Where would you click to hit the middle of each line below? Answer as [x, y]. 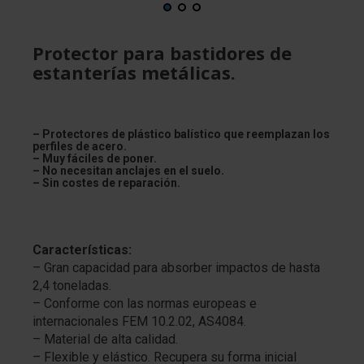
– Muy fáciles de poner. [95, 158]
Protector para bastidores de [162, 52]
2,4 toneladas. [72, 285]
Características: [82, 249]
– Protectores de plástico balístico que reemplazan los [181, 134]
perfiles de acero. [80, 146]
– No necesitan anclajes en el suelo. [128, 170]
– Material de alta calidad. [105, 339]
